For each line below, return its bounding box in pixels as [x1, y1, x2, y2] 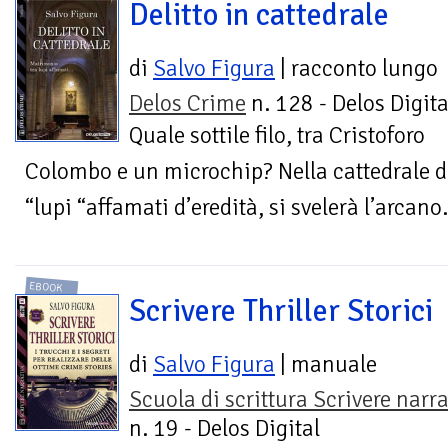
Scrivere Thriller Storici [129, 292, 433, 331]
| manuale [275, 350, 377, 380]
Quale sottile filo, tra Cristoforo [129, 120, 425, 150]
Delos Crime [129, 88, 246, 118]
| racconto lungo [275, 53, 438, 83]
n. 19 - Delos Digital [129, 414, 320, 444]
